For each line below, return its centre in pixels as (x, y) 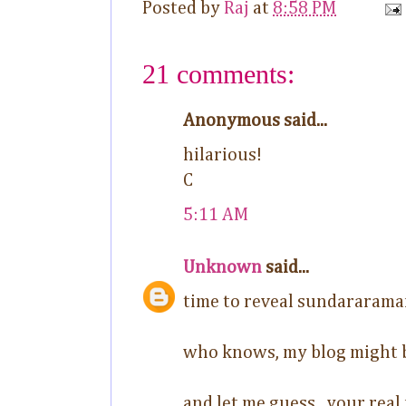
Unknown (222, 267)
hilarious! (222, 155)
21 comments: (218, 73)
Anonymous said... (255, 120)
